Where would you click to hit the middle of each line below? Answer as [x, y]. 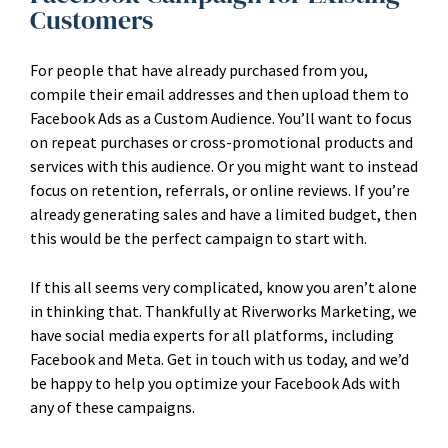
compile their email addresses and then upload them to [219, 94]
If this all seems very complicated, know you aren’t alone [223, 287]
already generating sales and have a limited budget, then [223, 214]
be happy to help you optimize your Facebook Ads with [215, 383]
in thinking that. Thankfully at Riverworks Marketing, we [223, 311]
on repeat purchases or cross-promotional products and [221, 142]
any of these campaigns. [112, 407]
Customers [91, 20]
